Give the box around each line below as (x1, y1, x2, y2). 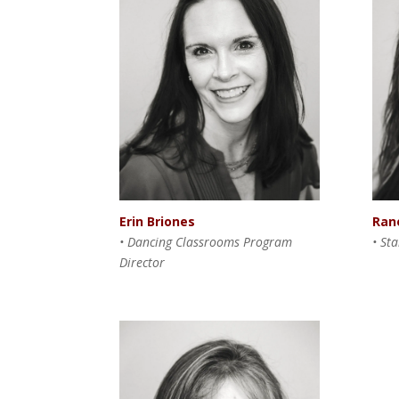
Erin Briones (119, 212, 196, 230)
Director (119, 253, 166, 271)
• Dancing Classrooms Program (119, 232, 293, 250)
